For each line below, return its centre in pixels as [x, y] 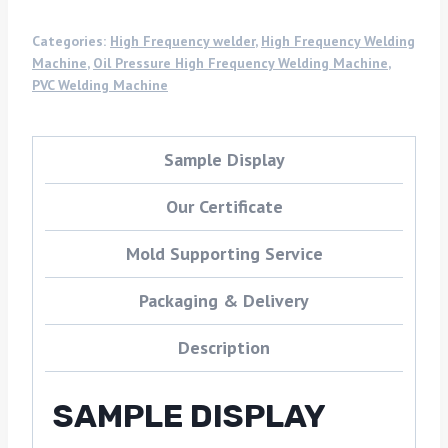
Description [224, 347]
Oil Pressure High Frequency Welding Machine [240, 63]
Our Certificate [224, 206]
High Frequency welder [182, 41]
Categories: [71, 41]
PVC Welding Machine [100, 85]
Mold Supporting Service [224, 253]
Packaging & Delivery [224, 300]
